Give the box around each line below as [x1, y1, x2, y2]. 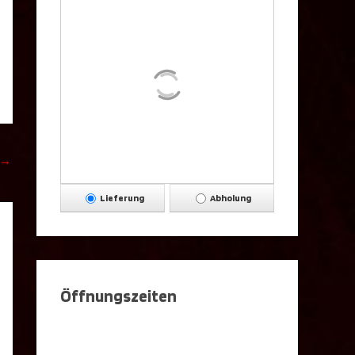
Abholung [210, 191, 252, 204]
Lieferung [99, 191, 144, 204]
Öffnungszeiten [60, 285, 177, 306]
